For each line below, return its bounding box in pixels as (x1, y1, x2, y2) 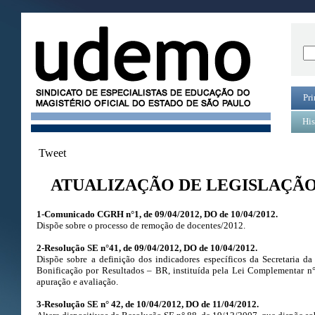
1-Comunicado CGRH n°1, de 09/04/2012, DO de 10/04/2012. (37, 208, 278, 219)
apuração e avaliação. (37, 276, 118, 287)
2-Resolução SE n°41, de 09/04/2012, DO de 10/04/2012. (37, 242, 257, 253)
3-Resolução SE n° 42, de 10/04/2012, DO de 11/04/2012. (37, 298, 259, 309)
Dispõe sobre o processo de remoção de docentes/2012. (37, 219, 245, 231)
